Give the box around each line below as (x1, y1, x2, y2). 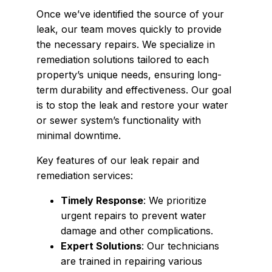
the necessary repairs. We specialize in (36, 38, 215, 51)
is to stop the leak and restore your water (36, 99, 228, 112)
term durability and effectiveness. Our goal (36, 84, 231, 97)
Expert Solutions (61, 240, 141, 253)
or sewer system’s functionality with (36, 114, 201, 127)
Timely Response (61, 194, 143, 207)
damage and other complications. (61, 225, 213, 237)
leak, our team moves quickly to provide (36, 23, 222, 36)
